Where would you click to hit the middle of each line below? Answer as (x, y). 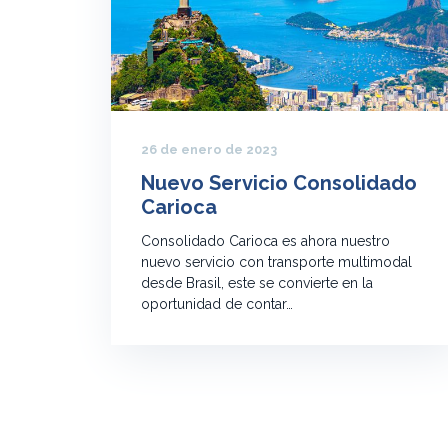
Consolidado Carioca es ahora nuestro (265, 241)
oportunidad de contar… (217, 304)
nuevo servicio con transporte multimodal (276, 262)
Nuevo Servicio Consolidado (279, 183)
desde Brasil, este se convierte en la (257, 283)
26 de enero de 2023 (209, 150)
